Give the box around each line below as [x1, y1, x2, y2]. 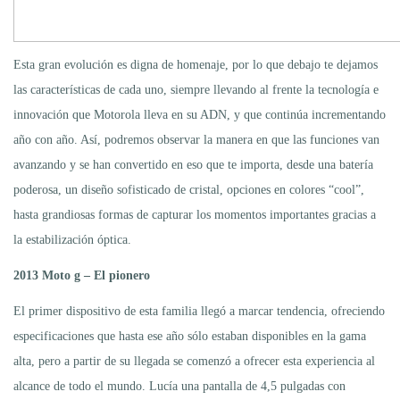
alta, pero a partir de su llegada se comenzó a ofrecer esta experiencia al [13, 354, 375, 368]
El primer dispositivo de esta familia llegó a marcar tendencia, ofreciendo [13, 304, 385, 318]
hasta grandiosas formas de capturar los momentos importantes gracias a [13, 207, 376, 221]
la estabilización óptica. [13, 232, 131, 246]
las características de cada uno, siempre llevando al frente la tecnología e [13, 82, 379, 96]
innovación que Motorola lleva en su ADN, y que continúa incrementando [13, 107, 386, 121]
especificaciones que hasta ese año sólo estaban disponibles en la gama [13, 329, 366, 343]
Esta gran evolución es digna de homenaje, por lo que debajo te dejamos [13, 57, 378, 71]
